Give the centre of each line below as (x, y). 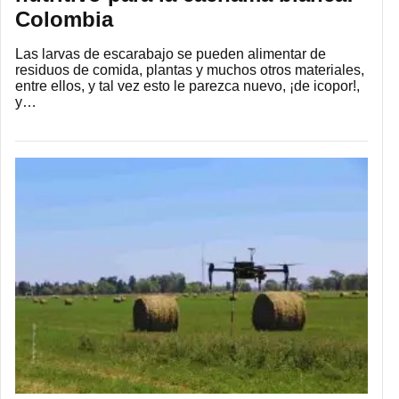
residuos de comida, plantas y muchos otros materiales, (190, 69)
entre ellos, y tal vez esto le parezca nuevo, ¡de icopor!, (187, 85)
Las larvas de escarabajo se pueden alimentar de (171, 53)
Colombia (64, 19)
